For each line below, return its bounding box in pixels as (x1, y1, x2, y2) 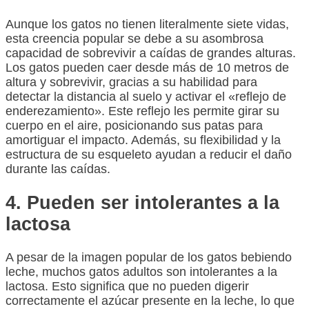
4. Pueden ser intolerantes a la (6, 192, 279, 213)
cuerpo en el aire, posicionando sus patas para (6, 119, 263, 133)
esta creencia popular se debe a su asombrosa (6, 32, 263, 46)
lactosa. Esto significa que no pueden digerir (6, 279, 249, 294)
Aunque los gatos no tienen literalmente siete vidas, (6, 17, 289, 32)
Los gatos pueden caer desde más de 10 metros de (6, 61, 289, 75)
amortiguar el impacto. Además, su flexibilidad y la (6, 133, 281, 148)
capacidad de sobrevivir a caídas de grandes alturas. (6, 46, 296, 61)
